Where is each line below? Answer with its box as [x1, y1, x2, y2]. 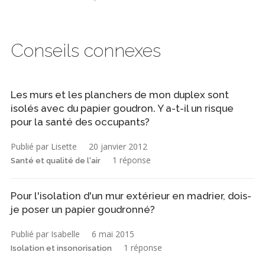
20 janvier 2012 [89, 141, 147, 153]
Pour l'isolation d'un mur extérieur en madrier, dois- [11, 190, 251, 202]
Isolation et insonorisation [11, 244, 112, 253]
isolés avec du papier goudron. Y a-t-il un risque [11, 102, 234, 115]
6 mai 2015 [92, 228, 134, 240]
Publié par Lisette [11, 141, 77, 153]
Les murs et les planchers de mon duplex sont [11, 89, 229, 101]
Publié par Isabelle [11, 228, 80, 240]
